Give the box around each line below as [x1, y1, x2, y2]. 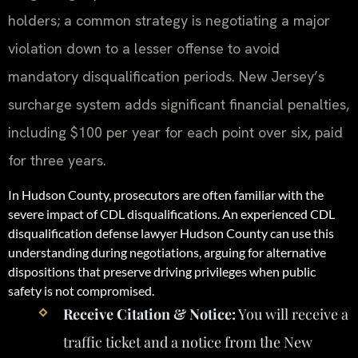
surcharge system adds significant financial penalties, [8, 94, 349, 113]
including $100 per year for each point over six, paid [8, 122, 343, 141]
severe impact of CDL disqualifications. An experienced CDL [8, 206, 335, 222]
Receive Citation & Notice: [62, 304, 236, 324]
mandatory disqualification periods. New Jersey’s [8, 66, 324, 86]
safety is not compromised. [8, 283, 154, 299]
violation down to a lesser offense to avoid [8, 38, 280, 58]
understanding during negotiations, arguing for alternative [8, 245, 326, 261]
